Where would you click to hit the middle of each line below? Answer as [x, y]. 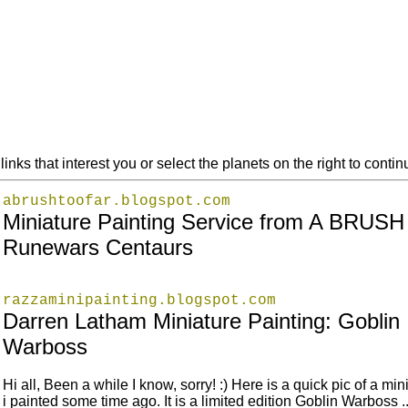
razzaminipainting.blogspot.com [139, 300]
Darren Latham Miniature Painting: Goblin [201, 321]
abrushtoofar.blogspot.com [116, 201]
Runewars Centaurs [97, 247]
